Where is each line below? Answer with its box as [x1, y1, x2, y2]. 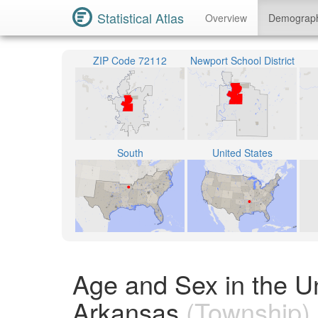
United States [212, 146, 273, 160]
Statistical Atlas [97, 9, 184, 27]
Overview [205, 11, 247, 25]
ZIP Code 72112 [93, 53, 167, 67]
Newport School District [190, 53, 295, 67]
